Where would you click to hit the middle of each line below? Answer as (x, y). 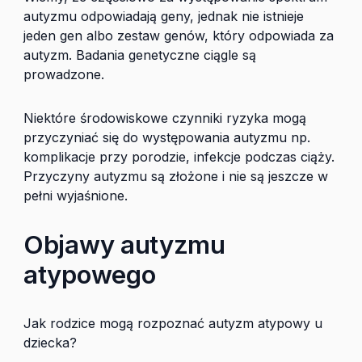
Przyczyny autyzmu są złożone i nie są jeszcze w (176, 176)
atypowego (90, 274)
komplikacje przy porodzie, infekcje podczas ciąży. (179, 157)
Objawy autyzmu (124, 244)
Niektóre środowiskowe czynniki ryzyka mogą (165, 118)
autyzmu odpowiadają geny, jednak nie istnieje (164, 16)
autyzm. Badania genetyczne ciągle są (140, 55)
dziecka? (50, 343)
